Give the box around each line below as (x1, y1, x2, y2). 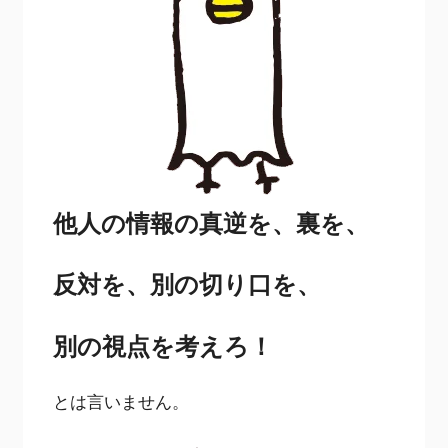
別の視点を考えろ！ (53, 328, 274, 362)
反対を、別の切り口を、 (53, 267, 322, 301)
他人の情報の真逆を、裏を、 (53, 205, 370, 239)
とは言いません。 (53, 390, 190, 414)
